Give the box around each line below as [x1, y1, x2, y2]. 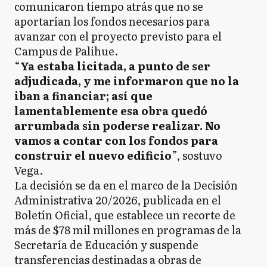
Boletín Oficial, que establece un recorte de [14, 207, 235, 223]
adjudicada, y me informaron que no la [14, 73, 239, 89]
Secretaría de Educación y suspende [14, 237, 198, 253]
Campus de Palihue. [14, 43, 118, 59]
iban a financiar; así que [14, 88, 153, 104]
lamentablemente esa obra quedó [14, 103, 207, 119]
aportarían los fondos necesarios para [14, 13, 210, 29]
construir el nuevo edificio [14, 147, 172, 163]
